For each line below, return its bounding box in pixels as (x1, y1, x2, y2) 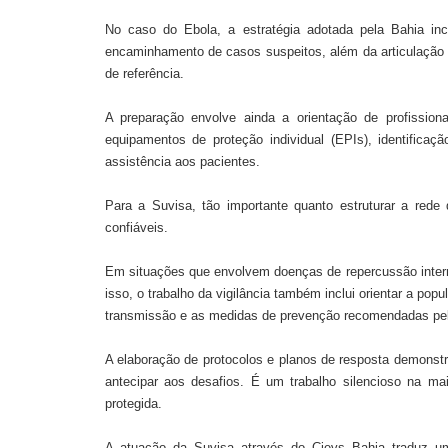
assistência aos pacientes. (104, 153, 260, 169)
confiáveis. (104, 219, 168, 235)
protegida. (104, 395, 162, 411)
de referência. (104, 65, 184, 81)
